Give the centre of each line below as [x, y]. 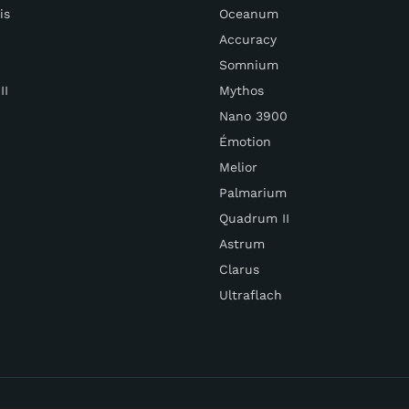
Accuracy [248, 39]
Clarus [239, 269]
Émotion [245, 141]
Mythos [241, 90]
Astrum [242, 243]
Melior [238, 167]
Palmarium [253, 192]
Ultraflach [251, 294]
